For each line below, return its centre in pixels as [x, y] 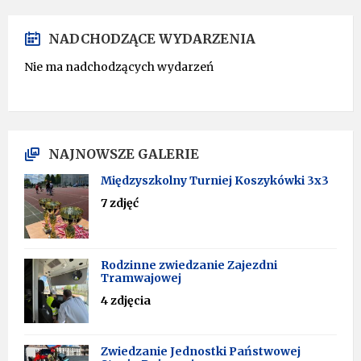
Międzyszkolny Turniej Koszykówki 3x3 [215, 180]
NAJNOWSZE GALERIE [124, 154]
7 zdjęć [120, 203]
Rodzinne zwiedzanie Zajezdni [189, 265]
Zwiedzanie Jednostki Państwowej [201, 351]
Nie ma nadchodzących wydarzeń [119, 67]
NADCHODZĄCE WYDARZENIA [152, 39]
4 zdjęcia [126, 301]
